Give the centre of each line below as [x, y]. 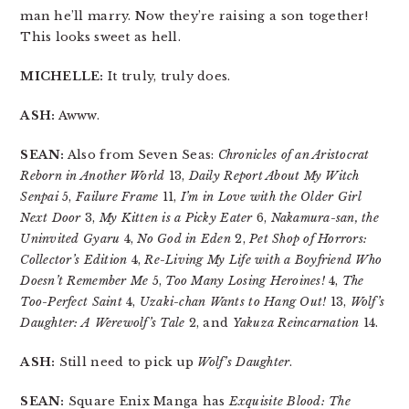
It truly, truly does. [167, 76]
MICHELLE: [62, 76]
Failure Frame [117, 196]
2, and [209, 322]
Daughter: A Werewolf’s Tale [103, 322]
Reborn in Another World [93, 175]
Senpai [39, 196]
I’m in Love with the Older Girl [271, 196]
